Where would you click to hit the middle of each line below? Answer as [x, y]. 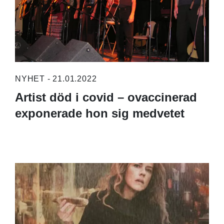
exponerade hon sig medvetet [100, 113]
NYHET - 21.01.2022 [56, 79]
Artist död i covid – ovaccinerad [106, 97]
